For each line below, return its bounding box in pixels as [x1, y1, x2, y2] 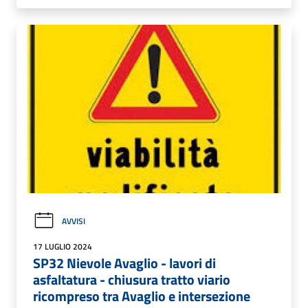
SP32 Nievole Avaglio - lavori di [33, 252, 216, 274]
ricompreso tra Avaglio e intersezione [33, 285, 250, 307]
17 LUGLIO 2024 [33, 239, 92, 253]
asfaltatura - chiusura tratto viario [33, 268, 230, 290]
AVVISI [62, 214, 85, 228]
